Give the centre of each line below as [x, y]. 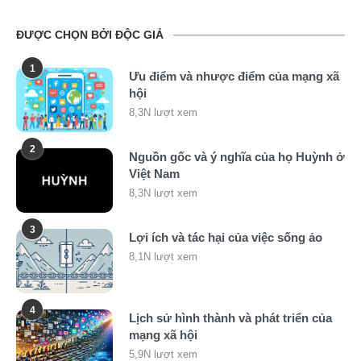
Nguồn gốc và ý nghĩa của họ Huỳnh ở [237, 156]
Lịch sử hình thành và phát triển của [230, 317]
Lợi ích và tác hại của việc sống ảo [226, 237]
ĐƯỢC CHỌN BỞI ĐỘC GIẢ [90, 34]
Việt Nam [154, 173]
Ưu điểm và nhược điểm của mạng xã [234, 76]
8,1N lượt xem [163, 256]
